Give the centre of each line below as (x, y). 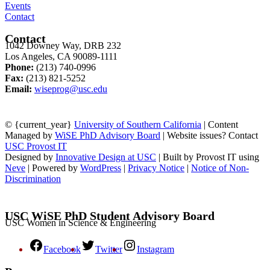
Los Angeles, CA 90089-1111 (61, 57)
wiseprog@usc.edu (71, 89)
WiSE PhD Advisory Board (108, 135)
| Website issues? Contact (209, 135)
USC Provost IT (36, 146)
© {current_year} (39, 124)
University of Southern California (138, 124)
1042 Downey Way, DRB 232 (63, 46)
